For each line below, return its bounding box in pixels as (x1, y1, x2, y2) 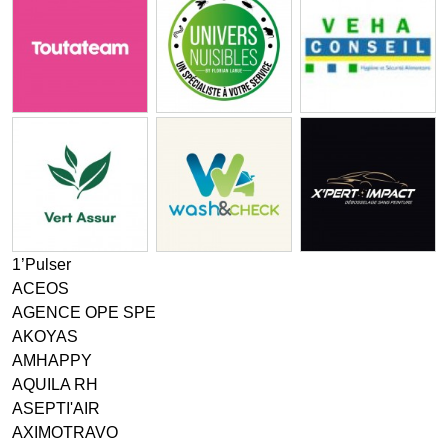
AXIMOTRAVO (12, 424, 118, 442)
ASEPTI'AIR (12, 400, 100, 418)
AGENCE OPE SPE (12, 304, 156, 322)
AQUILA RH (12, 376, 98, 394)
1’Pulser (12, 256, 71, 274)
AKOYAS (12, 328, 78, 346)
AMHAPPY (12, 352, 92, 370)
